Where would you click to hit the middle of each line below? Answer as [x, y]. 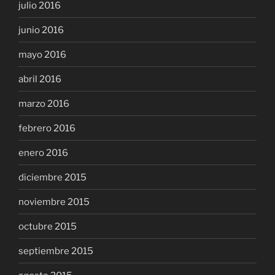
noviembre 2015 [54, 202]
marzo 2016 [44, 103]
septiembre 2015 [56, 251]
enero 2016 [43, 153]
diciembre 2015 [52, 177]
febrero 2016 [47, 128]
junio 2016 [41, 30]
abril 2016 [40, 79]
